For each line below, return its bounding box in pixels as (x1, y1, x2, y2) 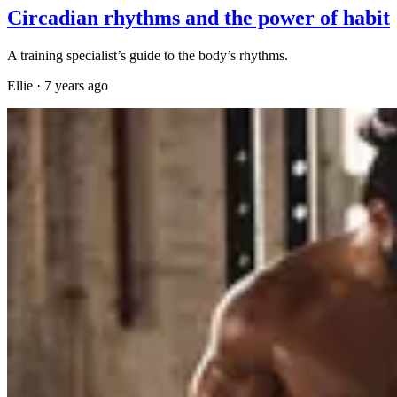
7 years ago (44, 77, 108, 93)
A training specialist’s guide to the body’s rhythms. (7, 47, 288, 63)
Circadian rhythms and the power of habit (7, 5, 390, 29)
